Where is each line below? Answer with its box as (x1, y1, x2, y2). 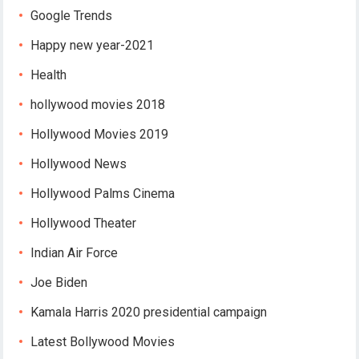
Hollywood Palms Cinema (30, 186, 175, 202)
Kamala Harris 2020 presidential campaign (30, 305, 268, 321)
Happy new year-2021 (30, 38, 155, 54)
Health (30, 67, 67, 83)
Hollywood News (30, 156, 127, 172)
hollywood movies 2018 (30, 97, 166, 113)
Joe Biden (30, 275, 88, 291)
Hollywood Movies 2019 (30, 127, 169, 143)
